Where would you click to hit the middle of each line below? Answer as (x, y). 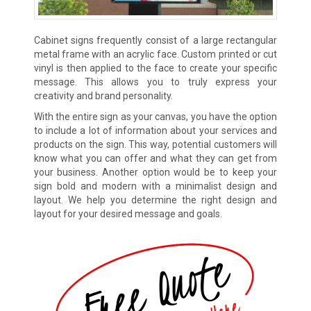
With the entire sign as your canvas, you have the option (155, 116)
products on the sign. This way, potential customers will (155, 144)
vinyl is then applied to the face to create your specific (155, 68)
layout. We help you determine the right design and (155, 200)
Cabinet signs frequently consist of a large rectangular (155, 40)
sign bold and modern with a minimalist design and (155, 186)
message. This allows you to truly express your (155, 82)
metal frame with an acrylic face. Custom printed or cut (155, 54)
